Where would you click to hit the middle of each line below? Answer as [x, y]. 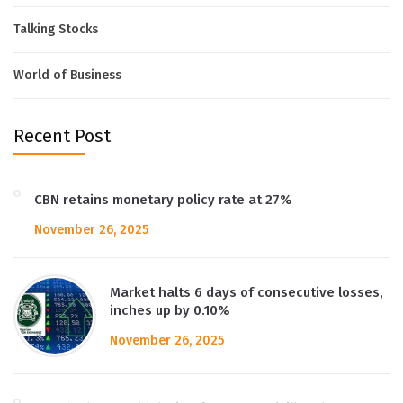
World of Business [67, 75]
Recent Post [62, 136]
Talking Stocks [56, 29]
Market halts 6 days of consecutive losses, [246, 292]
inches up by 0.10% [170, 310]
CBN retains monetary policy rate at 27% [163, 200]
